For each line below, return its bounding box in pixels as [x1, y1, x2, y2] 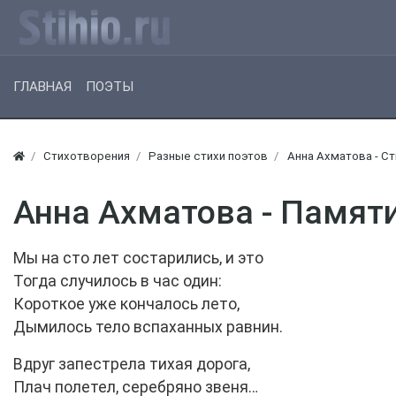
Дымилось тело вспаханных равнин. [13, 318, 283, 337]
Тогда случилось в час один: [13, 272, 222, 291]
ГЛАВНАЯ [13, 79, 72, 95]
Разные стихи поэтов [148, 149, 269, 164]
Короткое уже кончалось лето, [13, 295, 240, 314]
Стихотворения [43, 149, 131, 164]
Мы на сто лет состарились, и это [13, 249, 263, 268]
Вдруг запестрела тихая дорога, [13, 355, 250, 374]
